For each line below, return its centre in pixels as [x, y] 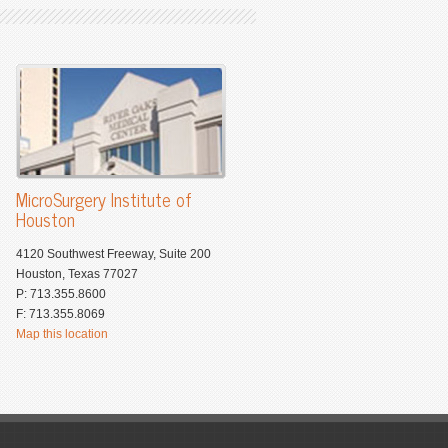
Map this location [62, 334]
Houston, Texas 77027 [77, 274]
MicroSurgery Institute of [104, 199]
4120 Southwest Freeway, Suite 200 [113, 254]
